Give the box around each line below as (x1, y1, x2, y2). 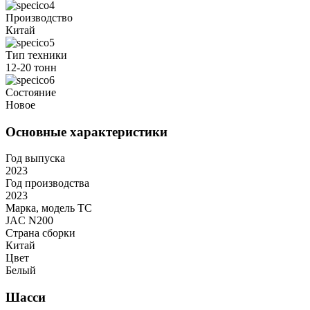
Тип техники (6, 48, 67, 61)
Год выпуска (6, 152, 65, 165)
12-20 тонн (6, 61, 57, 73)
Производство (6, 11, 73, 24)
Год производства (6, 177, 89, 190)
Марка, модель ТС (6, 202, 92, 215)
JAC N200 (6, 215, 53, 227)
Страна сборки (6, 227, 75, 239)
